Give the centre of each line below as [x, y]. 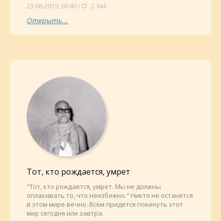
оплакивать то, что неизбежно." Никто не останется [110, 195]
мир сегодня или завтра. [65, 213]
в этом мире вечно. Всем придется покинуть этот [105, 204]
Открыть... [47, 20]
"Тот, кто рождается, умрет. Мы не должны [94, 186]
